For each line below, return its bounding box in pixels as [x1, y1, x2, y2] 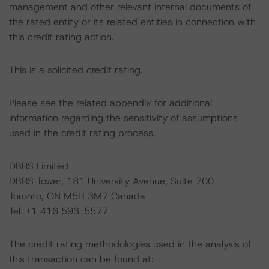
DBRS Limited [9, 160, 68, 172]
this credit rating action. [9, 31, 114, 43]
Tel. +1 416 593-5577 [9, 205, 108, 217]
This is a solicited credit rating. [9, 64, 143, 76]
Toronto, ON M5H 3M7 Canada [9, 190, 145, 202]
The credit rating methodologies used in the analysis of [9, 238, 251, 250]
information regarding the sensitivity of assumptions [9, 112, 238, 124]
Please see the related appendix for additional [9, 97, 212, 109]
